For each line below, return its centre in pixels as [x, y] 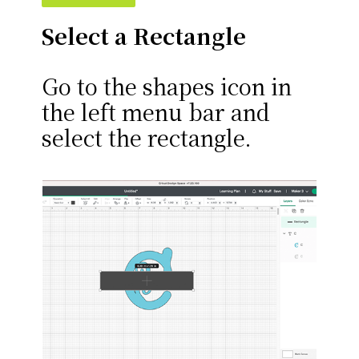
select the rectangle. [147, 138]
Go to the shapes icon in [167, 87]
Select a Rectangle [144, 36]
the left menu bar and [156, 112]
